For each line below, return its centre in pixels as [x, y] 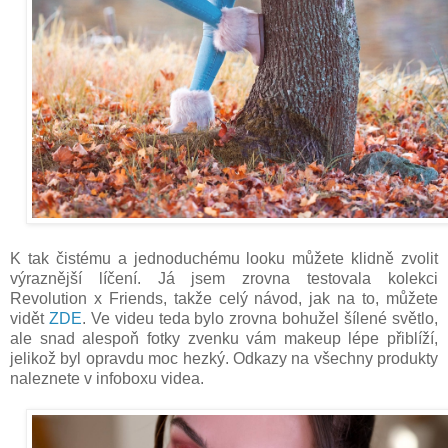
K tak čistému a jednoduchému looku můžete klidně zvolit [224, 259]
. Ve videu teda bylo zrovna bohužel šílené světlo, [260, 319]
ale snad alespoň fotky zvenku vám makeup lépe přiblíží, [224, 339]
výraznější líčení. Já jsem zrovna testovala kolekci [224, 279]
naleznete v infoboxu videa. [109, 379]
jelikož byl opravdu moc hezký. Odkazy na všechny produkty [224, 359]
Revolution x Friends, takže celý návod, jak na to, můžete [224, 299]
